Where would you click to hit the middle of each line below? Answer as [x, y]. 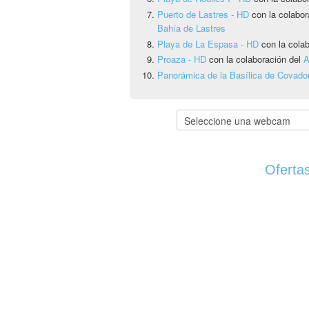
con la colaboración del [255, 59]
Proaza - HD [182, 59]
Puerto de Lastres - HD [203, 14]
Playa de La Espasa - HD [208, 43]
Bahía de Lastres [191, 28]
